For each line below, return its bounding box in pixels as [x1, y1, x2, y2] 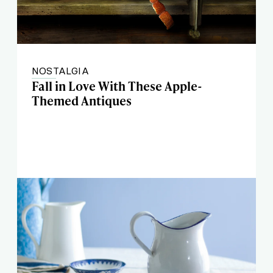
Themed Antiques [32, 92, 132, 109]
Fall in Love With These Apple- [32, 77, 202, 94]
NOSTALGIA [32, 65, 89, 77]
